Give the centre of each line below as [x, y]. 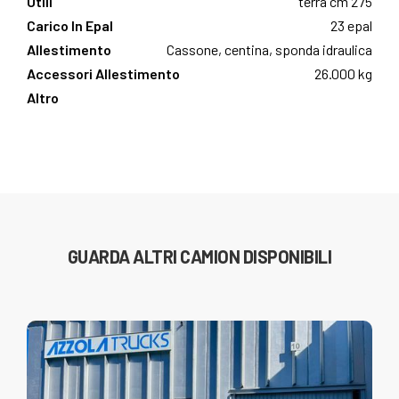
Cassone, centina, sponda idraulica [269, 50]
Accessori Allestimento [103, 74]
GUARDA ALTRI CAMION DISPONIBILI [199, 257]
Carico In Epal [70, 26]
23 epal [351, 26]
